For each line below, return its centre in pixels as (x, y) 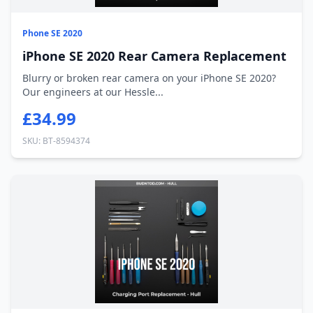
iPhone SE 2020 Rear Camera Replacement (154, 56)
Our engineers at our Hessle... (93, 92)
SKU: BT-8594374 (56, 141)
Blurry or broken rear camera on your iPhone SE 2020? (149, 78)
